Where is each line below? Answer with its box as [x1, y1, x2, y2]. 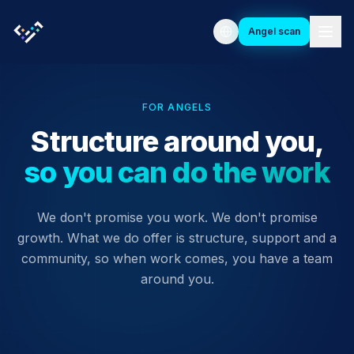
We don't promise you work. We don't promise [36, 209, 318, 225]
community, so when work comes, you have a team [21, 250, 333, 266]
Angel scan [248, 25, 300, 37]
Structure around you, [31, 124, 323, 159]
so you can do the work [24, 155, 330, 190]
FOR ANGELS [141, 101, 213, 113]
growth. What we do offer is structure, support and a [17, 230, 337, 246]
